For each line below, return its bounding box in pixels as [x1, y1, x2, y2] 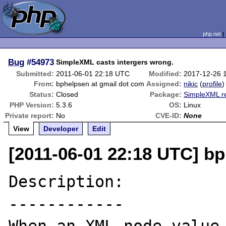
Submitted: [16, 70, 54, 78]
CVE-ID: [155, 111, 182, 120]
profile [202, 80, 222, 88]
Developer [43, 125, 79, 133]
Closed [56, 90, 79, 98]
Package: [150, 90, 182, 98]
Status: [29, 90, 54, 98]
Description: [9, 173, 124, 191]
